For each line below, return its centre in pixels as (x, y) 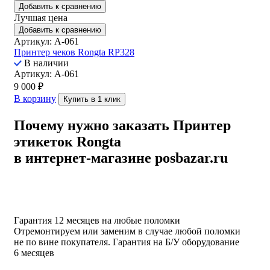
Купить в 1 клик (92, 99)
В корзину (35, 99)
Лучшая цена (41, 18)
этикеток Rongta (67, 142)
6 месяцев (34, 253)
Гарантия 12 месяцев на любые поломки (97, 221)
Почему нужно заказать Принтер (122, 126)
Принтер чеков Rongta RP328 (74, 52)
